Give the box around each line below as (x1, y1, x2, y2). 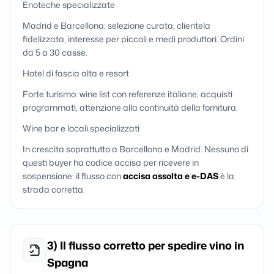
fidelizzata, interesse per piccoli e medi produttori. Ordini (23, 33, 244, 45)
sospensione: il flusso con (23, 170, 123, 182)
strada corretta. (23, 183, 85, 195)
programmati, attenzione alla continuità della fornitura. (23, 102, 238, 113)
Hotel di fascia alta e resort (23, 67, 129, 79)
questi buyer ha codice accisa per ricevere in (23, 157, 199, 168)
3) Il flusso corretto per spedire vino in (47, 237, 244, 253)
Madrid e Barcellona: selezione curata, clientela (23, 20, 210, 31)
